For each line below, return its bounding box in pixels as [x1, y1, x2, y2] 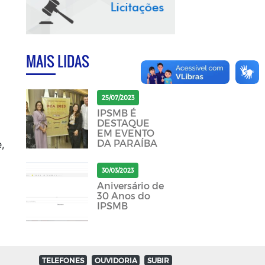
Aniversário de [96, 180, 164, 192]
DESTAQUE [96, 117, 150, 129]
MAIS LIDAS [25, 50, 89, 72]
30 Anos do [96, 190, 150, 202]
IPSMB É [96, 107, 137, 119]
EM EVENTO [96, 127, 154, 139]
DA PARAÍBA [96, 137, 157, 149]
